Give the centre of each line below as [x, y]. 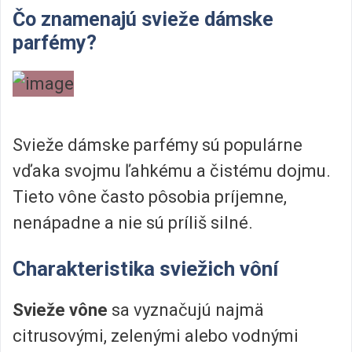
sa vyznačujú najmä [186, 310]
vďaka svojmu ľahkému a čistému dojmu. [172, 171]
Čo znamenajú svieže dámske [143, 19]
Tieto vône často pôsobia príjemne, [150, 197]
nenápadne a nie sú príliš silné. [133, 223]
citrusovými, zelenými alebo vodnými [156, 335]
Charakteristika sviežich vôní [145, 268]
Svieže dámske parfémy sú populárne [158, 145]
